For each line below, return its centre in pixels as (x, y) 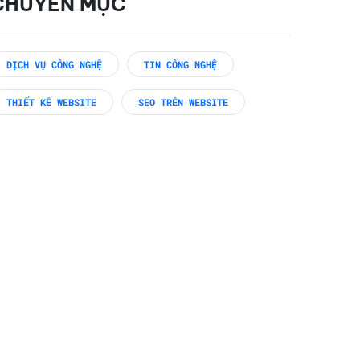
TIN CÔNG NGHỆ (180, 65)
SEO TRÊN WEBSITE (183, 102)
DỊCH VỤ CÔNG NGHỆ (54, 65)
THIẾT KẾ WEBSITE (51, 102)
